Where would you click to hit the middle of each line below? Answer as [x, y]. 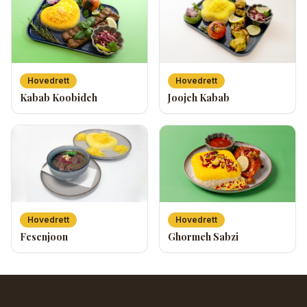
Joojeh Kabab [199, 98]
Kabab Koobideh [59, 98]
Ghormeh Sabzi [203, 236]
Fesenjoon [44, 236]
